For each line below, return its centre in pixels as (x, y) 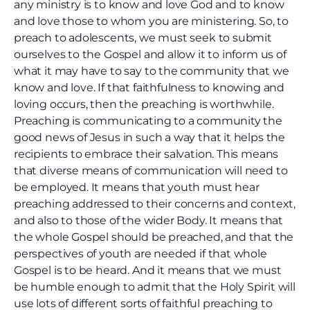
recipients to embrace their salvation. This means (146, 154)
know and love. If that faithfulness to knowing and (149, 88)
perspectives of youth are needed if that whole (140, 254)
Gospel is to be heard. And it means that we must (148, 271)
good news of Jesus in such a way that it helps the (150, 138)
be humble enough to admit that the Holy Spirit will (155, 287)
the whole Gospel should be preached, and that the (154, 237)
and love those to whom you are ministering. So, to (152, 21)
